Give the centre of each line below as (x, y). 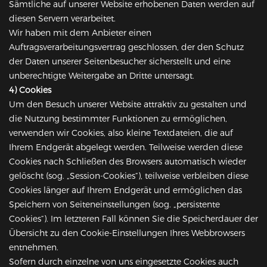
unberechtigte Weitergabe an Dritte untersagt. (102, 76)
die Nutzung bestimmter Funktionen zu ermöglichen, (118, 119)
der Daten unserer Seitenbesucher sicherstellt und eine (120, 62)
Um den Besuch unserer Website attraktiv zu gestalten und (128, 105)
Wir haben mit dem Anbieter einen (80, 33)
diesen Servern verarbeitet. (62, 19)
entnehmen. (34, 248)
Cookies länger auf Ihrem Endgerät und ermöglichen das (125, 190)
